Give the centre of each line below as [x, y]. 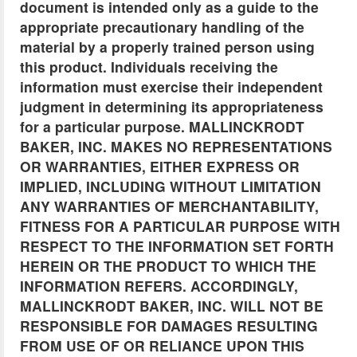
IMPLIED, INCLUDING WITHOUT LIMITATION [171, 186]
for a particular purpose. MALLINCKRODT [162, 127]
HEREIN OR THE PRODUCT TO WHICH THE [168, 266]
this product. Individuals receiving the [149, 67]
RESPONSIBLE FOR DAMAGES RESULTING [169, 326]
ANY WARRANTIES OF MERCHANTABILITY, [169, 206]
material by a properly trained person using [167, 47]
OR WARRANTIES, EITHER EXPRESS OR [160, 167]
